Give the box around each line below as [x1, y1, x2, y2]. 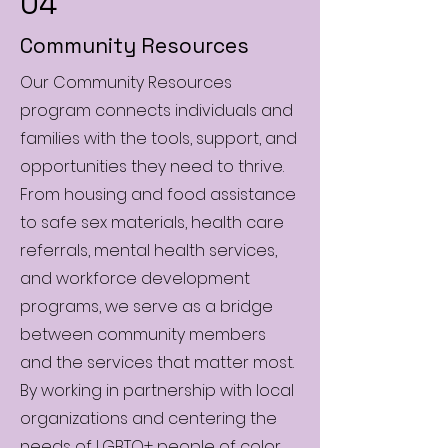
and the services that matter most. [20, 350, 294, 374]
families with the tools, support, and [20, 126, 297, 150]
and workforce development [20, 266, 250, 290]
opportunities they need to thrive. [20, 154, 284, 178]
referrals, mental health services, [20, 238, 277, 262]
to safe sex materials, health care [20, 210, 284, 234]
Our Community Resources [20, 70, 232, 94]
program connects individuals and [20, 98, 293, 122]
